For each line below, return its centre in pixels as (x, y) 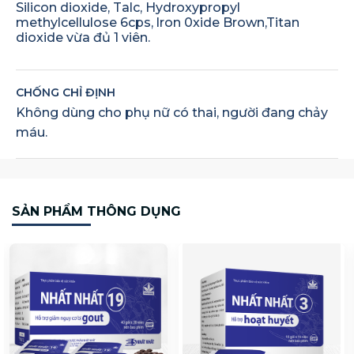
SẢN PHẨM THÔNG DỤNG (96, 211)
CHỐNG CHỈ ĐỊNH (66, 92)
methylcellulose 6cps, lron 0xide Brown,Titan (158, 23)
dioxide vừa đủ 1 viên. (83, 38)
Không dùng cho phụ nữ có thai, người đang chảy (172, 112)
